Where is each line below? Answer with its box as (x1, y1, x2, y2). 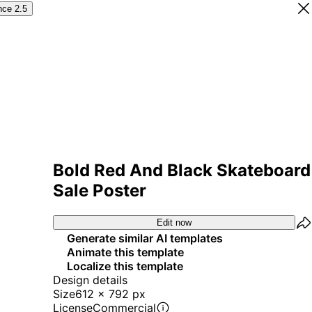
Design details (53, 272, 127, 287)
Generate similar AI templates (67, 231, 223, 245)
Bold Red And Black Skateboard (53, 159, 311, 180)
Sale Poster (53, 180, 146, 201)
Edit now (157, 217, 192, 228)
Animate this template (67, 244, 184, 259)
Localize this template (67, 258, 183, 273)
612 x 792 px (75, 286, 146, 301)
